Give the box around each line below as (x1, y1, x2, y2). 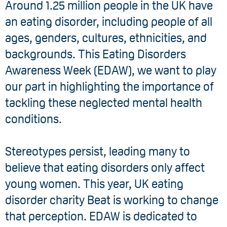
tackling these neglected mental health (5, 96, 202, 109)
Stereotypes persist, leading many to (5, 144, 190, 158)
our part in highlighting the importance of (5, 80, 214, 93)
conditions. (5, 112, 62, 126)
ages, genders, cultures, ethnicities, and (5, 31, 207, 45)
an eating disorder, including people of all (5, 15, 212, 28)
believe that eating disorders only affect (5, 161, 205, 174)
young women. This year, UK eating (5, 177, 183, 191)
